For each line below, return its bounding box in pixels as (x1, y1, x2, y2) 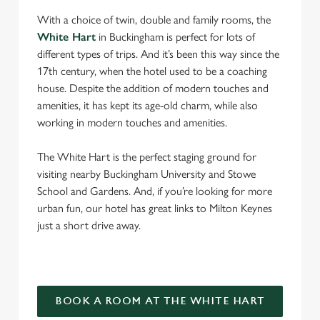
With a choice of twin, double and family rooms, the (37, 13, 271, 26)
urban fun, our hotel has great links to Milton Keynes (37, 201, 272, 215)
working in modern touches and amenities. (37, 116, 230, 129)
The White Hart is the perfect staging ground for (37, 150, 256, 164)
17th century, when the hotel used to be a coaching (37, 64, 267, 78)
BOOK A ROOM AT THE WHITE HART (55, 295, 265, 307)
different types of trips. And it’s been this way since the (37, 47, 279, 61)
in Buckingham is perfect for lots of (96, 30, 255, 44)
